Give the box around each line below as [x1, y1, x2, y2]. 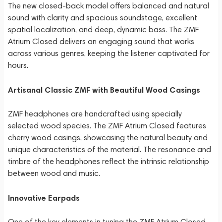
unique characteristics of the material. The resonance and [8, 145, 211, 154]
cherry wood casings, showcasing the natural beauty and [8, 133, 208, 142]
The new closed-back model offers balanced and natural [8, 1, 209, 10]
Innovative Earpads [8, 193, 80, 203]
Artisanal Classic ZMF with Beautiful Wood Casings [8, 85, 200, 95]
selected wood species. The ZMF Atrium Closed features [8, 121, 206, 130]
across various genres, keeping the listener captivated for [8, 49, 210, 58]
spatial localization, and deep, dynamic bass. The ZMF [8, 25, 199, 34]
